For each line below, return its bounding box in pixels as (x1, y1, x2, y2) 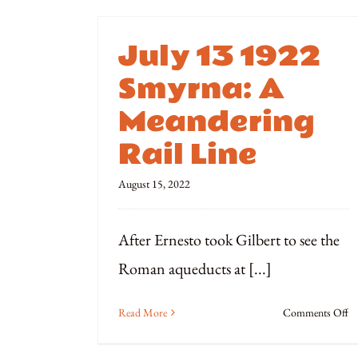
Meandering (118, 101, 315, 144)
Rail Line (118, 133, 257, 177)
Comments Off (283, 305, 348, 320)
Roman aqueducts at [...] (118, 258, 272, 279)
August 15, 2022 (118, 177, 190, 191)
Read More (118, 305, 167, 320)
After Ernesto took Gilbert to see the (118, 229, 340, 250)
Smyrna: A (118, 68, 284, 111)
